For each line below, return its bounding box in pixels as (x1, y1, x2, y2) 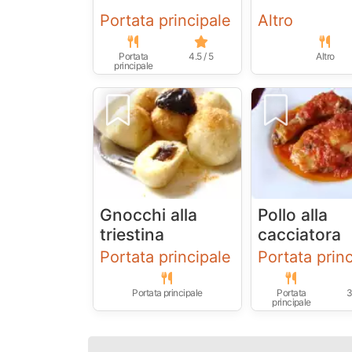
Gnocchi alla (100, 205, 197, 225)
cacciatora (258, 225, 342, 245)
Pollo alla (258, 205, 328, 225)
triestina (100, 225, 164, 245)
